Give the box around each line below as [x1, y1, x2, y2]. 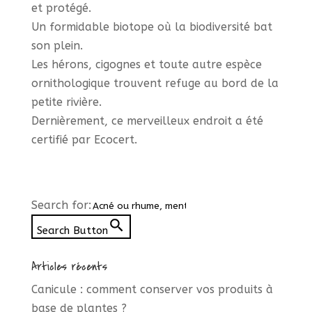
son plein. [31, 39, 83, 53]
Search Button [36, 224, 108, 237]
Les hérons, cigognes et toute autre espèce [31, 58, 262, 72]
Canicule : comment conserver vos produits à [31, 283, 273, 297]
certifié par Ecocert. [31, 133, 137, 147]
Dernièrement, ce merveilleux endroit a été [31, 114, 263, 128]
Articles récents [31, 258, 107, 276]
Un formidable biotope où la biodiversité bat [31, 20, 272, 34]
